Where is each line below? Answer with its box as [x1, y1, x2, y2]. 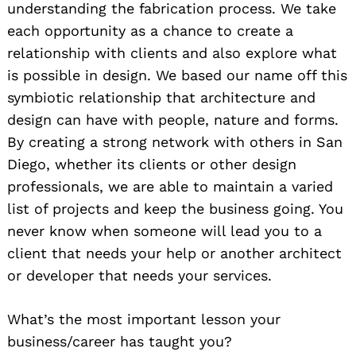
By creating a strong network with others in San [7, 133, 342, 151]
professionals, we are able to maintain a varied [7, 178, 333, 195]
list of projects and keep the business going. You [7, 200, 343, 218]
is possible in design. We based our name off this [7, 67, 347, 84]
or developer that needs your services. [7, 267, 272, 284]
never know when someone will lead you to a [7, 222, 322, 240]
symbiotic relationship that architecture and [7, 89, 315, 106]
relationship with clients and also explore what [7, 44, 337, 62]
